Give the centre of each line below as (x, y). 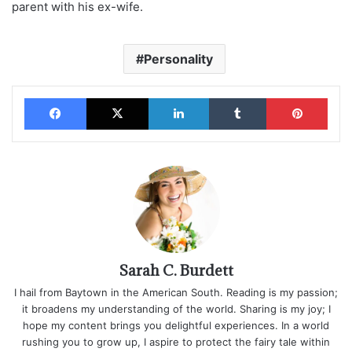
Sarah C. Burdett (176, 271)
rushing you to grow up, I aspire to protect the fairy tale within (176, 342)
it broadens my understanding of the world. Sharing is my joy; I (176, 309)
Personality (178, 59)
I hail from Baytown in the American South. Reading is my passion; (176, 293)
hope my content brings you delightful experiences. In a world (176, 326)
